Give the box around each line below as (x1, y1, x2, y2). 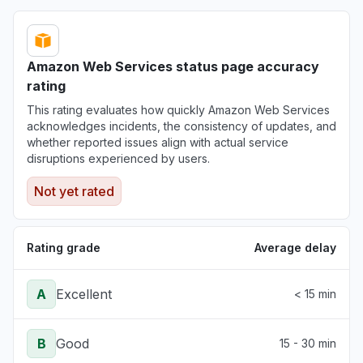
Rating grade (27, 241, 100, 254)
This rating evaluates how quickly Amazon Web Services (27, 103, 330, 117)
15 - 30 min (280, 336, 336, 350)
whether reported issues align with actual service (27, 135, 288, 149)
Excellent (56, 286, 112, 302)
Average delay (254, 241, 336, 254)
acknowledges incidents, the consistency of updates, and (27, 119, 336, 133)
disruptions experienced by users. (27, 152, 210, 165)
